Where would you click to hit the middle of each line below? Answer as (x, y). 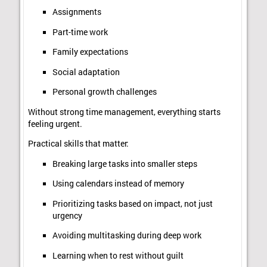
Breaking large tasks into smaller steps (125, 164)
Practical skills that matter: (79, 144)
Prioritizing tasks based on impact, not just (132, 204)
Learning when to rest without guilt (118, 255)
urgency (67, 215)
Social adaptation (86, 72)
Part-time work (80, 32)
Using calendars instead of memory (118, 184)
